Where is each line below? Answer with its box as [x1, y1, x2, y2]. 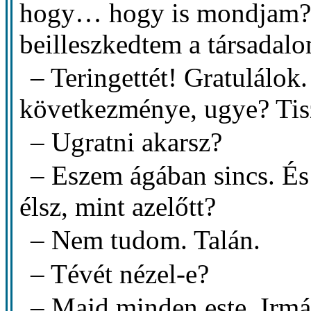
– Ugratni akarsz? [31, 127, 223, 158]
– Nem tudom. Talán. [31, 225, 261, 255]
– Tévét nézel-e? [31, 258, 210, 289]
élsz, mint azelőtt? [19, 192, 217, 222]
